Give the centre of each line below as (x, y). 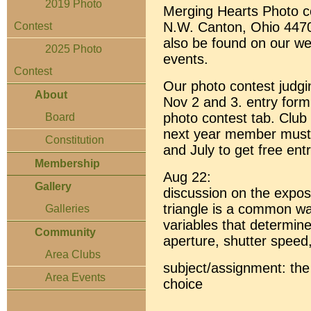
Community (65, 232)
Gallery (53, 186)
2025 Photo (74, 49)
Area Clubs (73, 254)
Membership (67, 163)
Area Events (75, 277)
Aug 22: (187, 177)
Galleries (67, 209)
